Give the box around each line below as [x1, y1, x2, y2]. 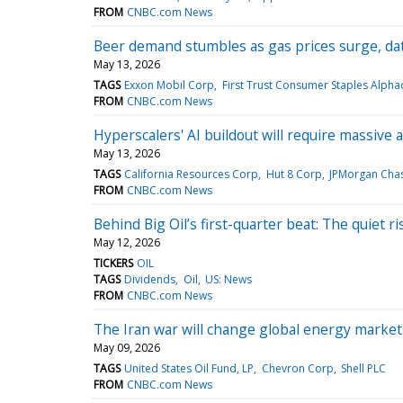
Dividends [124, 271, 176, 287]
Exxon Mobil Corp [124, 76, 215, 93]
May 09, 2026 [94, 339, 160, 355]
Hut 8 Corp [265, 166, 322, 182]
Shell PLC [340, 360, 386, 376]
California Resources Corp [124, 166, 259, 182]
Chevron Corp [261, 360, 334, 376]
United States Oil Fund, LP [124, 360, 255, 376]
